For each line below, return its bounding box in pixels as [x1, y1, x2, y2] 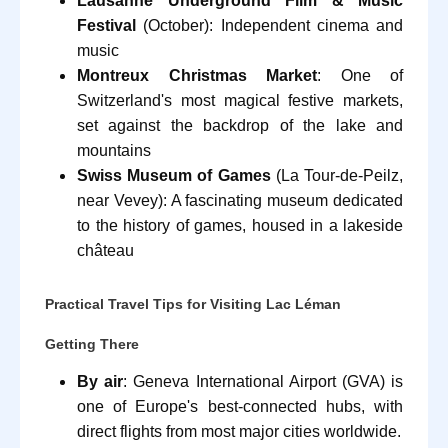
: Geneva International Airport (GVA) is [123, 372, 404, 390]
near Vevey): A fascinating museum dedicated [77, 191, 403, 209]
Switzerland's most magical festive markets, [77, 91, 403, 109]
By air [77, 372, 124, 390]
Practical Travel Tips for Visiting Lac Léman [45, 295, 341, 312]
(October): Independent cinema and [136, 16, 403, 34]
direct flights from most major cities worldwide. [77, 422, 401, 440]
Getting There [45, 335, 139, 352]
